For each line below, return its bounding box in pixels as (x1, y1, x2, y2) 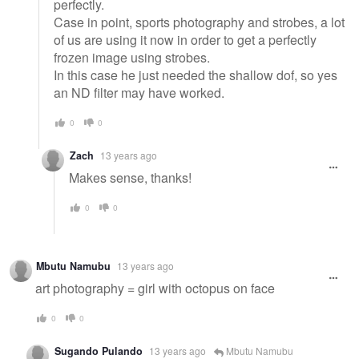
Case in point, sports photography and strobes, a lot (54, 13, 345, 32)
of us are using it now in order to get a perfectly (54, 30, 317, 50)
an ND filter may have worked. (54, 83, 224, 103)
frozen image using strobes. (54, 48, 210, 67)
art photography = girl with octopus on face (35, 279, 275, 298)
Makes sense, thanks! (69, 168, 192, 188)
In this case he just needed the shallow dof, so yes (54, 66, 337, 85)
